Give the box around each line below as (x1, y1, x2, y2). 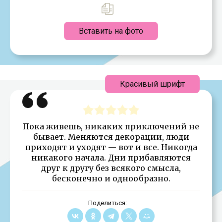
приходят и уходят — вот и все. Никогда (25, 142, 197, 152)
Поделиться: (88, 199, 127, 207)
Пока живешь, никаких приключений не (23, 121, 199, 131)
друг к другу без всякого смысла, (41, 163, 181, 173)
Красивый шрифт (120, 79, 185, 89)
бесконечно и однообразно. (52, 173, 170, 183)
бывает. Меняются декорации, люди (33, 131, 189, 142)
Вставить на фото (79, 26, 143, 36)
